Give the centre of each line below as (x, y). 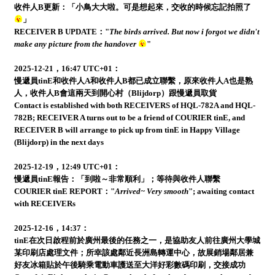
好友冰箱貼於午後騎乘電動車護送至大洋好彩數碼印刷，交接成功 (130, 265)
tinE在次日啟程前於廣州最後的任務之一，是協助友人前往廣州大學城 (137, 240)
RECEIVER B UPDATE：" (61, 32)
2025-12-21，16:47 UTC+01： (67, 68)
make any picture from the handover (75, 44)
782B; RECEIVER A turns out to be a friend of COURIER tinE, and (129, 118)
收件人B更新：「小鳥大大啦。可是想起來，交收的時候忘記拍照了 (132, 7)
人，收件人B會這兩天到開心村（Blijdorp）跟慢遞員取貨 (115, 93)
